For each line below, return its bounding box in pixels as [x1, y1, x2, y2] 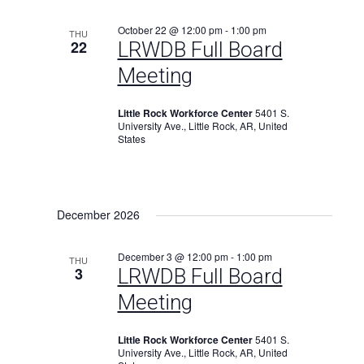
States [117, 132, 145, 145]
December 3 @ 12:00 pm [117, 249, 228, 263]
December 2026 [56, 206, 140, 223]
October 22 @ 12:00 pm [117, 23, 223, 37]
